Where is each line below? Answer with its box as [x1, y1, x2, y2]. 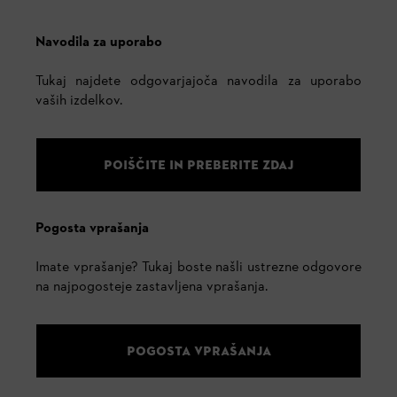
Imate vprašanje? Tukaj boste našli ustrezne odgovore [35, 258, 362, 278]
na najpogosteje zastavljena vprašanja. [35, 277, 268, 298]
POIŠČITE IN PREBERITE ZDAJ [103, 156, 294, 173]
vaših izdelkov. [35, 91, 122, 112]
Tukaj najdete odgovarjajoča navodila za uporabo [35, 72, 362, 92]
